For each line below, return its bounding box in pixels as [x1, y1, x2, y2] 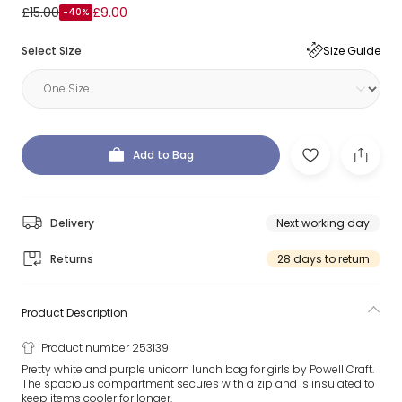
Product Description [22, 305, 127, 320]
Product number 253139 [41, 340, 169, 355]
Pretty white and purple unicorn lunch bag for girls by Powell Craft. [22, 362, 374, 377]
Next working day [276, 214, 370, 231]
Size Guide [323, 42, 380, 58]
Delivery [50, 214, 94, 231]
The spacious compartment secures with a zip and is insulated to [22, 376, 375, 391]
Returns [50, 250, 93, 267]
